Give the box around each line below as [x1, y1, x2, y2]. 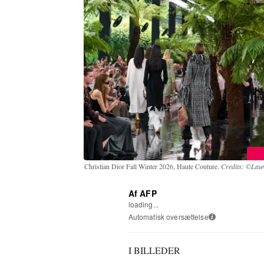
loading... [128, 199, 159, 209]
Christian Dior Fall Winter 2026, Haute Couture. [84, 161, 221, 171]
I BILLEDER [128, 243, 180, 256]
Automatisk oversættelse [128, 211, 209, 222]
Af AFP [128, 187, 157, 199]
